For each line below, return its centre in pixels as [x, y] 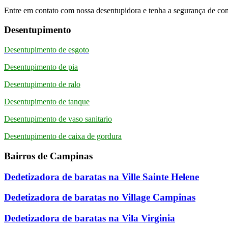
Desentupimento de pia [41, 67]
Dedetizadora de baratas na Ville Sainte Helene [102, 177]
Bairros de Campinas [48, 156]
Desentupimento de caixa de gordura [63, 136]
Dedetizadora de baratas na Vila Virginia [90, 218]
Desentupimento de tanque [47, 102]
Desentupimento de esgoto [47, 50]
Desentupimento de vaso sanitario [58, 119]
